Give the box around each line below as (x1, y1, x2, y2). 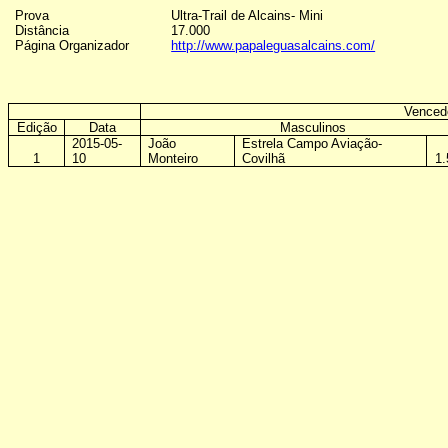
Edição (16, 120, 57, 135)
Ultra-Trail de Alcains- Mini (171, 8, 324, 23)
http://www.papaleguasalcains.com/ (171, 38, 376, 53)
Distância (15, 23, 70, 38)
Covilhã (242, 151, 286, 166)
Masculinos (280, 120, 346, 135)
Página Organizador (15, 38, 130, 53)
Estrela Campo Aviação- (242, 136, 383, 151)
